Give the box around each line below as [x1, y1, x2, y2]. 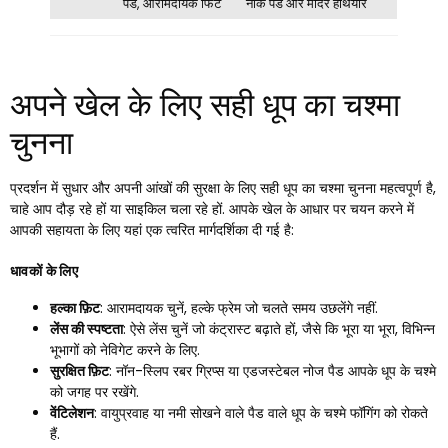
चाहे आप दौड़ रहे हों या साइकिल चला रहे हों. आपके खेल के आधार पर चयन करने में [10, 198, 414, 219]
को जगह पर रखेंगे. [50, 381, 139, 402]
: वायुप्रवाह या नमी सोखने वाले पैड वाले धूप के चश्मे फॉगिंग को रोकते [94, 402, 428, 423]
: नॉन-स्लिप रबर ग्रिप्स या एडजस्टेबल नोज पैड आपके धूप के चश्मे [109, 360, 436, 381]
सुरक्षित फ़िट [50, 360, 109, 381]
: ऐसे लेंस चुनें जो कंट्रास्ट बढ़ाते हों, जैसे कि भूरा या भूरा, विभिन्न [123, 318, 435, 339]
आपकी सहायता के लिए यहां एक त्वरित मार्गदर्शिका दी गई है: [10, 219, 294, 240]
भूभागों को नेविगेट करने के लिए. [50, 339, 200, 360]
